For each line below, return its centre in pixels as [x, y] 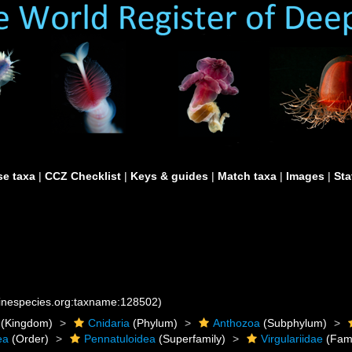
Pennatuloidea [120, 339]
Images [305, 176]
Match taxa [247, 176]
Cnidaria [109, 323]
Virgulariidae [292, 339]
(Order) [29, 339]
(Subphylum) [294, 323]
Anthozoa [237, 323]
